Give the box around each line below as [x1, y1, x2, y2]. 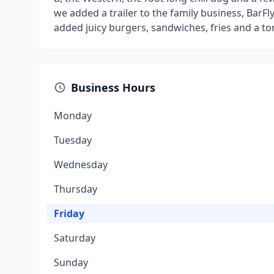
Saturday [54, 231, 95, 245]
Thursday [54, 182, 97, 196]
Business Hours [71, 80, 155, 95]
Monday [54, 109, 92, 122]
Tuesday [54, 133, 92, 147]
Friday [54, 207, 84, 220]
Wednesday [54, 158, 108, 171]
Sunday [54, 256, 88, 269]
